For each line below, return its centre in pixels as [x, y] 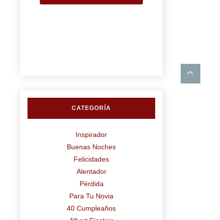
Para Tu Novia [91, 196]
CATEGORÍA [91, 108]
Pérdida [91, 184]
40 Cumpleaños [91, 208]
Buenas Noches [91, 147]
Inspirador [91, 135]
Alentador [91, 171]
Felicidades [91, 159]
